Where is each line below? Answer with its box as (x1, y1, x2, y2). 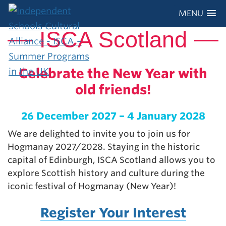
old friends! (75, 82, 151, 97)
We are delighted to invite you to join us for (8, 129, 190, 139)
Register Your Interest (40, 205, 186, 220)
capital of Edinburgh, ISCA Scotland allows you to (8, 155, 215, 165)
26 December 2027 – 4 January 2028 (21, 110, 205, 122)
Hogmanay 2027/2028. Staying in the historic (8, 142, 200, 152)
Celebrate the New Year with (19, 66, 207, 81)
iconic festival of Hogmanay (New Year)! (8, 181, 176, 191)
